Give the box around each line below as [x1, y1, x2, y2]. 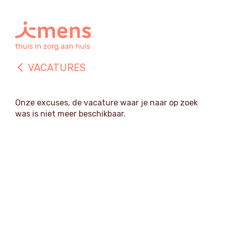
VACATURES [28, 62, 86, 74]
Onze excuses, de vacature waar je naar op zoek [15, 98, 198, 107]
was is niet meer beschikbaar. [15, 109, 126, 119]
